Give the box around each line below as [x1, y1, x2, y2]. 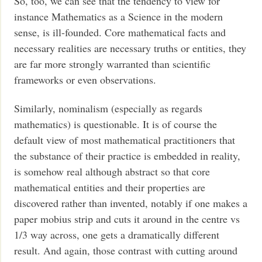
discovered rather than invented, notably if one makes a [14, 196, 248, 211]
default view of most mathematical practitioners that [14, 133, 236, 147]
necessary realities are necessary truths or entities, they [14, 40, 247, 55]
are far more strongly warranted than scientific [14, 56, 211, 71]
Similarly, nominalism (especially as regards [14, 101, 203, 116]
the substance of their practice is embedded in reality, [14, 149, 241, 163]
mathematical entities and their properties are [14, 180, 206, 195]
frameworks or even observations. [14, 72, 157, 87]
